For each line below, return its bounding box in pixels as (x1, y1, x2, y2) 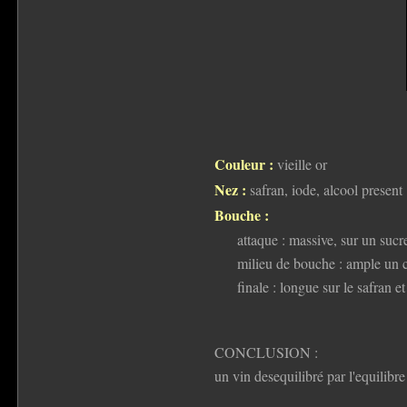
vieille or (273, 154, 327, 174)
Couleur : (213, 153, 273, 174)
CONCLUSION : (213, 342, 318, 362)
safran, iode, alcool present (245, 179, 402, 199)
